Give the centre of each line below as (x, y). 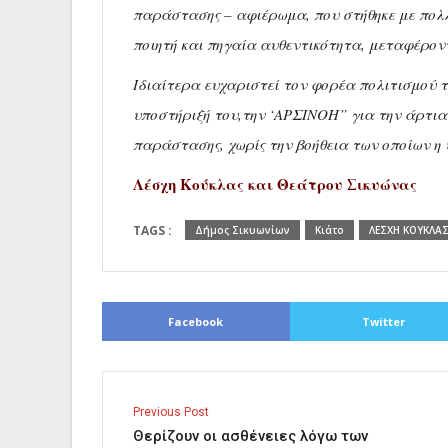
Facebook (196, 322)
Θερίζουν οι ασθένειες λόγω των (250, 436)
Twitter (383, 322)
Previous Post (171, 412)
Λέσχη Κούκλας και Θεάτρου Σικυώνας (275, 184)
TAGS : (154, 231)
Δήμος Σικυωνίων (242, 230)
